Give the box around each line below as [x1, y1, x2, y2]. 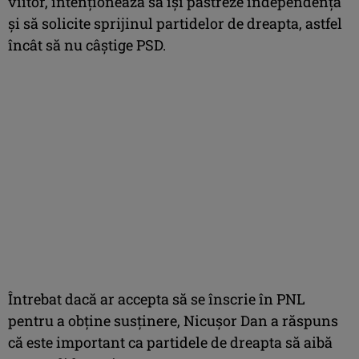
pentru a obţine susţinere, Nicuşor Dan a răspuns [8, 310, 338, 330]
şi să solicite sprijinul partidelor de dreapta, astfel [8, 13, 342, 33]
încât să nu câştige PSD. [8, 34, 166, 54]
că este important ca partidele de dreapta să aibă [8, 332, 333, 352]
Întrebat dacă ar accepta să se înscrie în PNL [8, 288, 305, 309]
